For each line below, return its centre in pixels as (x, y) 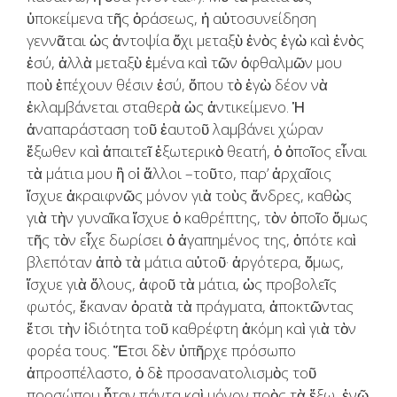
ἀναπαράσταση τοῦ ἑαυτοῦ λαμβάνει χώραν (175, 129)
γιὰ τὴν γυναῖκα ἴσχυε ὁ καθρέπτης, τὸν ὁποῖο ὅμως (197, 218)
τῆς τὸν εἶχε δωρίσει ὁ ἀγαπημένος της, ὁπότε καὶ (191, 240)
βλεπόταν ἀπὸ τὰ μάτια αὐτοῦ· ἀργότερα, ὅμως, (185, 262)
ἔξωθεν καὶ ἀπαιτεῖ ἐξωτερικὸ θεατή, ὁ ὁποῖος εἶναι (197, 152)
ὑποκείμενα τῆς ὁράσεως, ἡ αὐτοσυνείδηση (171, 19)
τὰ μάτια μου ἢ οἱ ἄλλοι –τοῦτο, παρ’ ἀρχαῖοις (179, 174)
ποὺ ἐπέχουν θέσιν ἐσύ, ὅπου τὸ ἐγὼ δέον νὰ (177, 85)
